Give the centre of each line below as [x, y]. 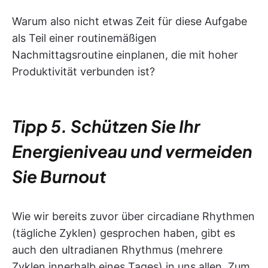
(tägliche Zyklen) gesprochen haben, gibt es [124, 233]
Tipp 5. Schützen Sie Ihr [106, 126]
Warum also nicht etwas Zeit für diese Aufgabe [130, 22]
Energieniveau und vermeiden [132, 151]
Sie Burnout [59, 176]
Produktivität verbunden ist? [83, 72]
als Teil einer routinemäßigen [84, 38]
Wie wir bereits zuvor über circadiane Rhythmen [133, 217]
